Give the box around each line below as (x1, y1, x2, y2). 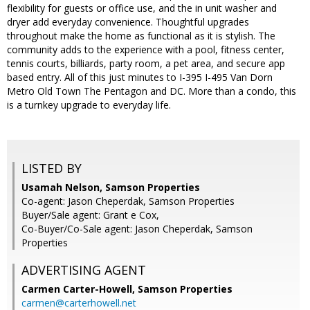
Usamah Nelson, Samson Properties (21, 181, 200, 194)
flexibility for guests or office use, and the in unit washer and (7, 1, 277, 15)
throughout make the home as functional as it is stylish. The (7, 29, 275, 43)
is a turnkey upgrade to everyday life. (7, 98, 171, 112)
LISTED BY (21, 160, 82, 177)
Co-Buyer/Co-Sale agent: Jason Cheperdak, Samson (21, 222, 253, 236)
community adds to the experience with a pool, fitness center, (7, 43, 284, 57)
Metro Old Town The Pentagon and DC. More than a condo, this (7, 84, 296, 98)
